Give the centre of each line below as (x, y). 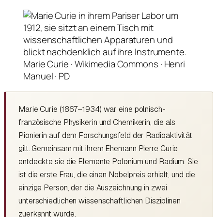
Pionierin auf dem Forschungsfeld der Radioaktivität (105, 135)
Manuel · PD (46, 76)
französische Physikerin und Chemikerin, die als (97, 122)
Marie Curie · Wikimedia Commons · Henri (104, 64)
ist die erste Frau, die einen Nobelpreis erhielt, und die (107, 174)
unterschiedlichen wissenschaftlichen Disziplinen (100, 201)
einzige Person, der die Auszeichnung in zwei (93, 187)
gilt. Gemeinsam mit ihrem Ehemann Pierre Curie (98, 148)
